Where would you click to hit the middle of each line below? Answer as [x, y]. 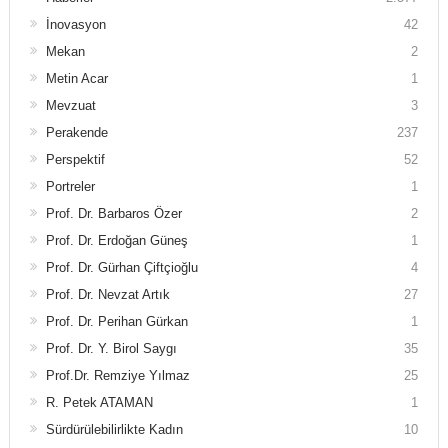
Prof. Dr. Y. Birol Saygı [111, 348]
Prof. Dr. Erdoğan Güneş [116, 240]
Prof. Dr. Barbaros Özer [113, 213]
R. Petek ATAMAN [99, 402]
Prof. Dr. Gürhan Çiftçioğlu [121, 267]
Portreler [70, 186]
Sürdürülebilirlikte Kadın [114, 429]
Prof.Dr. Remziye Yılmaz [117, 375]
